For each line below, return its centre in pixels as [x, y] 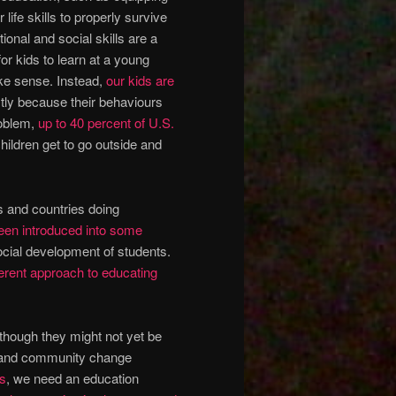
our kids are [140, 80]
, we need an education [72, 378]
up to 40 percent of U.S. [106, 123]
